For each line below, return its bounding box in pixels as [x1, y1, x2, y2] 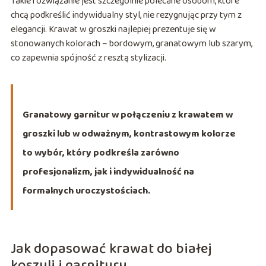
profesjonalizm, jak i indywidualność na [22, 164, 194, 180]
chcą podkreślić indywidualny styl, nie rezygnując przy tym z [10, 8, 242, 23]
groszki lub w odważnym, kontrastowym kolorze [22, 126, 236, 142]
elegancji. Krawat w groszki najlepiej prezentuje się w [10, 22, 216, 37]
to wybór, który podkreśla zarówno [22, 145, 179, 161]
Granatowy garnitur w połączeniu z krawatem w [22, 107, 233, 123]
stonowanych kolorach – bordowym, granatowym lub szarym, [10, 36, 252, 52]
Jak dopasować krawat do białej [10, 237, 212, 261]
